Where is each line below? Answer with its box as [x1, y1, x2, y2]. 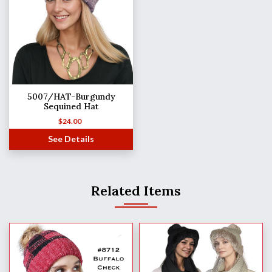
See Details [48, 133, 94, 144]
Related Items [91, 182, 181, 199]
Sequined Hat [44, 101, 98, 112]
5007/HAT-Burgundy [27, 91, 115, 103]
